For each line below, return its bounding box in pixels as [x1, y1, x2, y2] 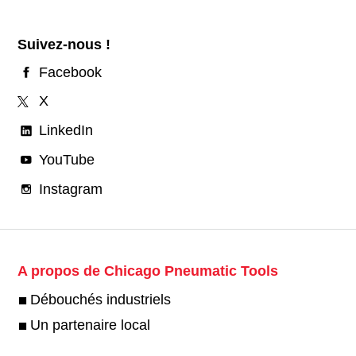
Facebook [38, 64, 102, 80]
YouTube [38, 151, 95, 168]
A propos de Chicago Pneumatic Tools [17, 263, 278, 280]
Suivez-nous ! [17, 36, 110, 52]
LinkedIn [38, 122, 93, 138]
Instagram [38, 180, 103, 197]
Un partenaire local [29, 316, 150, 333]
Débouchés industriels [29, 292, 171, 308]
